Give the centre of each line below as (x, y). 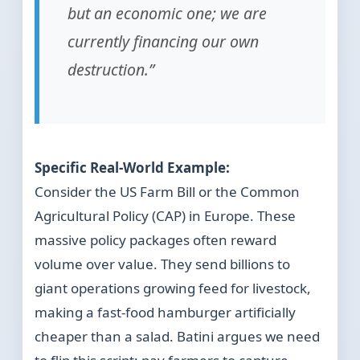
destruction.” (111, 70)
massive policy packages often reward (156, 240)
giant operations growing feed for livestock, (173, 288)
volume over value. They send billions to (163, 264)
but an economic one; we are (168, 14)
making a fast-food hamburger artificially (166, 313)
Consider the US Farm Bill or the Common (168, 192)
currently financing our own (164, 42)
